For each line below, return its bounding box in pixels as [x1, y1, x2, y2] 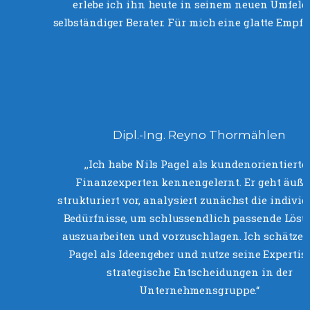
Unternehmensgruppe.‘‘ [139, 283, 260, 298]
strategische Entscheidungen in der [106, 265, 293, 280]
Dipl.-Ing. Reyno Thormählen [113, 128, 286, 143]
